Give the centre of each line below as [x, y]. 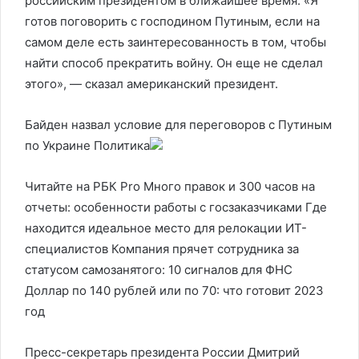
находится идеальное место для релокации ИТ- [166, 228]
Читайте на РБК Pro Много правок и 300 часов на [170, 186]
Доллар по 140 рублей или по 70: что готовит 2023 [174, 290]
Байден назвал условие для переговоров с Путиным [178, 125]
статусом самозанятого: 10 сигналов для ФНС [159, 270]
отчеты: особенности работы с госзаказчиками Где [176, 207]
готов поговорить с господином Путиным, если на [172, 21]
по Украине [59, 145]
